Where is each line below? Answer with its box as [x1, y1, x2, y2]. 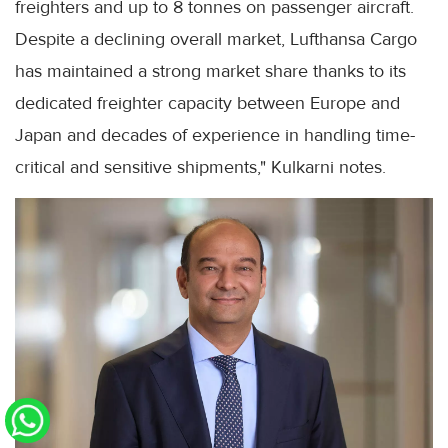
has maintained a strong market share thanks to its [15, 60, 406, 83]
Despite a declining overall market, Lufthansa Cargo [15, 28, 417, 51]
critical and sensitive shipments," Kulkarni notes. [15, 156, 386, 179]
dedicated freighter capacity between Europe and [15, 92, 400, 115]
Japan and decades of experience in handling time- [15, 124, 415, 147]
